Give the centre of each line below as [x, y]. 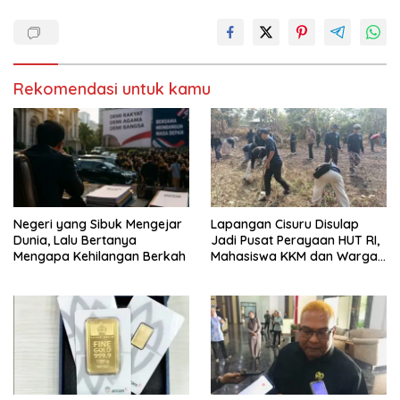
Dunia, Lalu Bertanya [75, 241]
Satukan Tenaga [259, 273]
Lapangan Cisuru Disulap [285, 225]
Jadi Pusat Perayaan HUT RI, [295, 241]
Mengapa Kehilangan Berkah [100, 257]
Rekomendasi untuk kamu [112, 89]
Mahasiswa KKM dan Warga [294, 257]
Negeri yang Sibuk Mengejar [98, 225]
